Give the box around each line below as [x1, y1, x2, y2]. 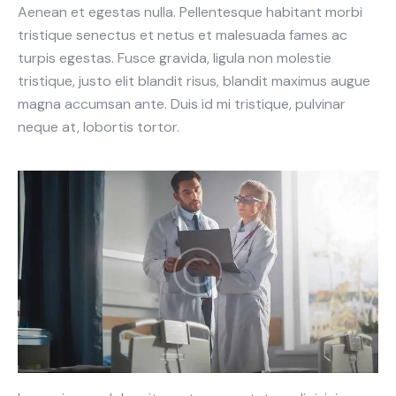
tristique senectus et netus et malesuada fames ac [18, 25, 347, 44]
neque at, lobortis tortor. [18, 117, 179, 136]
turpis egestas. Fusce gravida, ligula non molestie [18, 48, 331, 67]
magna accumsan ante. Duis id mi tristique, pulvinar [18, 94, 346, 113]
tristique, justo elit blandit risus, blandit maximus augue [18, 71, 370, 90]
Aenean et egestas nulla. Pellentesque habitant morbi [18, 2, 362, 21]
